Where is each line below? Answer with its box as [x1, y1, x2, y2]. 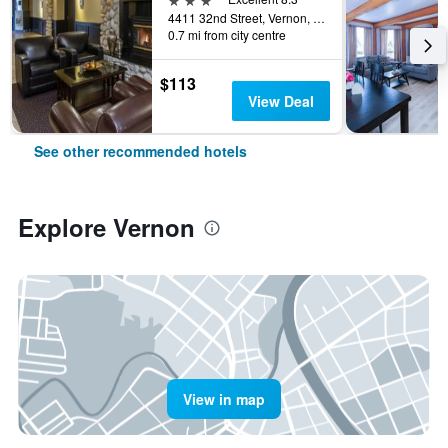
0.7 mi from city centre [168, 26, 286, 43]
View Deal [247, 91, 314, 111]
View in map [183, 389, 265, 409]
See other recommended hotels [34, 141, 247, 161]
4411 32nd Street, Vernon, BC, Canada [313, 9, 325, 26]
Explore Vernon [18, 210, 195, 244]
